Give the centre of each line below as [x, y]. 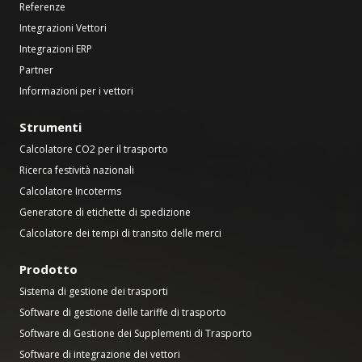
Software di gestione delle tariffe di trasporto [123, 312]
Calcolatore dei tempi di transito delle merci [120, 233]
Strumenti [51, 127]
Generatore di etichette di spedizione [105, 212]
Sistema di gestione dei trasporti [94, 291]
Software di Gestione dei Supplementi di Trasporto [136, 333]
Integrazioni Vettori [63, 28]
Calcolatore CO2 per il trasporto [94, 149]
